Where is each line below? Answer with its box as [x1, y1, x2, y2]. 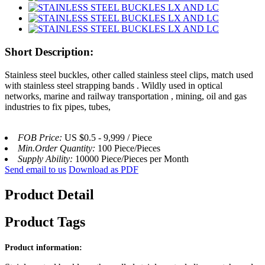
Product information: [5, 243, 82, 253]
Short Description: [5, 45, 93, 58]
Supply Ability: [18, 153, 75, 164]
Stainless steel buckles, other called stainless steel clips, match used [5, 69, 253, 80]
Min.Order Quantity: [18, 143, 98, 153]
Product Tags [5, 214, 85, 230]
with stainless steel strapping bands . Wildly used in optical [5, 80, 222, 91]
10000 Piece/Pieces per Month [75, 153, 189, 164]
